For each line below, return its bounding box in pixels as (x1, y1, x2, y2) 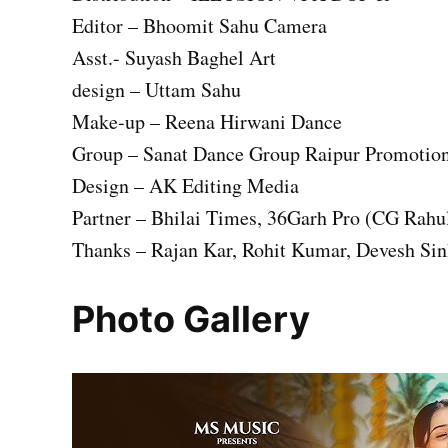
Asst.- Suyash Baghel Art (72, 44, 276, 72)
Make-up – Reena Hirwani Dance (72, 108, 342, 136)
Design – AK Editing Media (72, 172, 299, 200)
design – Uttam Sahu (72, 76, 241, 104)
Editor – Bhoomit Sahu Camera (72, 12, 327, 40)
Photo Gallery (72, 297, 310, 342)
